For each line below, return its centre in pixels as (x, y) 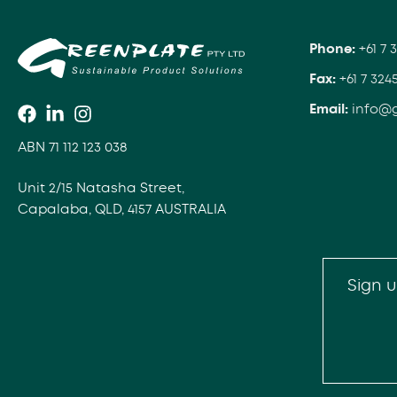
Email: (330, 109)
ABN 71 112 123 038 (73, 147)
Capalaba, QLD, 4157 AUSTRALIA (122, 210)
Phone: (334, 48)
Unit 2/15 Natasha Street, (101, 188)
